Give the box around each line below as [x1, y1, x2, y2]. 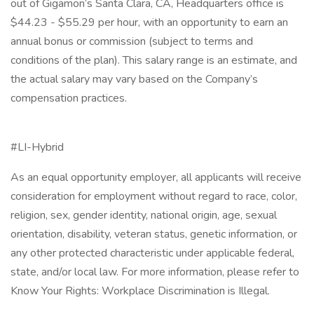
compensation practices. [11, 90, 135, 106]
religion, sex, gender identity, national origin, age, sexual [11, 207, 277, 223]
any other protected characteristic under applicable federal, [11, 245, 294, 261]
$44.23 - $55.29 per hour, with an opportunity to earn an [11, 15, 288, 30]
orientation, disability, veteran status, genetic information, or [11, 226, 297, 242]
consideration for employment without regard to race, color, [11, 189, 297, 204]
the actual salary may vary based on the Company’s [11, 71, 258, 87]
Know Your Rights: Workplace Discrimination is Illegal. [11, 283, 270, 299]
